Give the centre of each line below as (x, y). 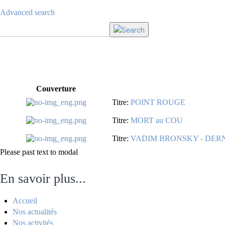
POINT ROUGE (158, 102)
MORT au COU (157, 120)
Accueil (25, 201)
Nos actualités (35, 212)
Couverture (56, 89)
